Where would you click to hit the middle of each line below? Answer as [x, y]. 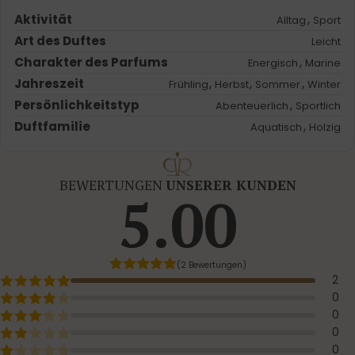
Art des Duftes [61, 41]
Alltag [292, 21]
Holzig [324, 128]
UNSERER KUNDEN [231, 185]
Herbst [231, 85]
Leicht [326, 42]
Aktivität [44, 20]
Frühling [188, 85]
